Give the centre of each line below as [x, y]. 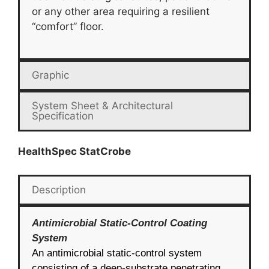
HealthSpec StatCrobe [74, 152]
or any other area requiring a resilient [121, 12]
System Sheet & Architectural [102, 105]
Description [59, 189]
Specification [63, 116]
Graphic [50, 75]
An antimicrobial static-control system [117, 253]
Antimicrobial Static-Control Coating [119, 223]
